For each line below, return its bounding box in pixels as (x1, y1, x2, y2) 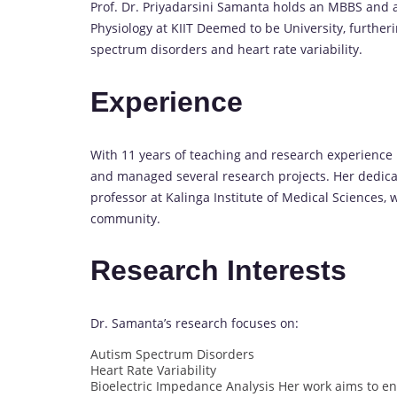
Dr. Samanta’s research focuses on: (90, 314, 299, 331)
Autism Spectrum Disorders (90, 345, 254, 362)
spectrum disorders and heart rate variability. (90, 41, 362, 58)
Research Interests (90, 254, 346, 287)
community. (90, 209, 160, 227)
